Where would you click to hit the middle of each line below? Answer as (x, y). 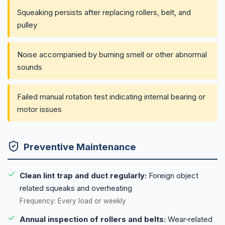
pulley (27, 25)
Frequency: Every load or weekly (73, 201)
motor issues (39, 109)
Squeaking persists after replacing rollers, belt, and (104, 12)
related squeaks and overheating (76, 188)
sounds (30, 67)
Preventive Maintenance (80, 147)
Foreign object (173, 176)
